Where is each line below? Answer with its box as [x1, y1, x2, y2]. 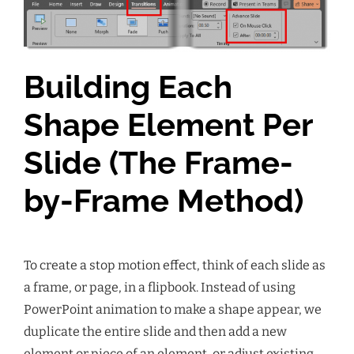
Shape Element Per [24, 105, 312, 143]
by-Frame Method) [24, 181, 303, 219]
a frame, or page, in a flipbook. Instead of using [24, 279, 296, 295]
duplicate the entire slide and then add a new [24, 323, 287, 339]
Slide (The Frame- [24, 143, 293, 181]
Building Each [24, 67, 232, 105]
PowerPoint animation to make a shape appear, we [24, 301, 322, 317]
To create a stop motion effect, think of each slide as [24, 257, 326, 273]
